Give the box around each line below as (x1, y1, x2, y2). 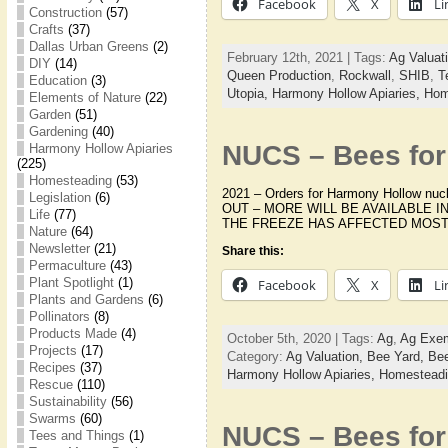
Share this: (221, 244, 284, 259)
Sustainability (28, 394, 107, 409)
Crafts (28, 22, 64, 37)
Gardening (28, 124, 88, 139)
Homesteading (28, 173, 112, 188)
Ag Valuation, (285, 348, 367, 364)
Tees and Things (28, 428, 125, 443)
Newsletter (28, 241, 90, 256)
